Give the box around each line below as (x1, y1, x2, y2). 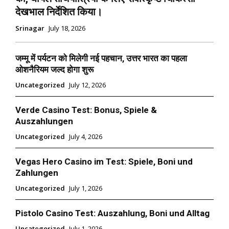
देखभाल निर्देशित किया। (15, 6, 102, 18)
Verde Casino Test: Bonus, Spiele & (15, 105, 157, 116)
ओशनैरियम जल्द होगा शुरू (15, 64, 94, 75)
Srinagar (15, 24, 44, 33)
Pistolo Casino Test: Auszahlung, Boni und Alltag (15, 208, 210, 219)
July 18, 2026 (49, 24, 85, 33)
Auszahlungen (15, 116, 73, 127)
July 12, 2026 (69, 80, 106, 90)
